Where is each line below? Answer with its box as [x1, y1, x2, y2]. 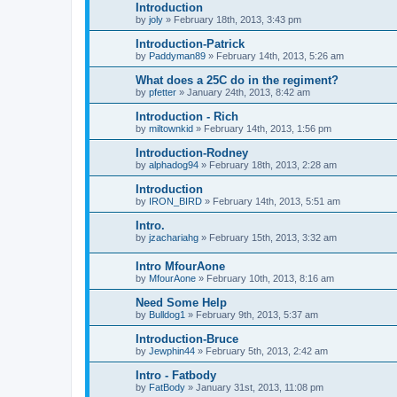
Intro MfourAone [136, 260, 225, 274]
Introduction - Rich [136, 110, 238, 124]
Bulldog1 [149, 309, 185, 321]
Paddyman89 [149, 51, 206, 62]
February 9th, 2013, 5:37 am [196, 309, 318, 321]
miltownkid [149, 123, 193, 135]
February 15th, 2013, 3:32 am [209, 232, 337, 244]
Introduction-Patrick [136, 37, 245, 51]
